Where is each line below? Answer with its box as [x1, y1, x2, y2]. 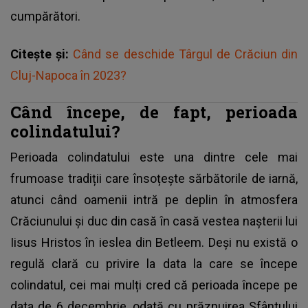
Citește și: [10, 46, 74, 61]
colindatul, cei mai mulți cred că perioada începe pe [10, 277, 298, 292]
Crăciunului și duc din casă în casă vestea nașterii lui [10, 213, 298, 228]
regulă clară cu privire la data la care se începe [10, 256, 298, 271]
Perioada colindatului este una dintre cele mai [10, 149, 298, 164]
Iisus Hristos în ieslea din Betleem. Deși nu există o [10, 234, 298, 250]
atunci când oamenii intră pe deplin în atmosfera [10, 192, 298, 207]
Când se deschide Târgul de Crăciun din [73, 46, 298, 61]
